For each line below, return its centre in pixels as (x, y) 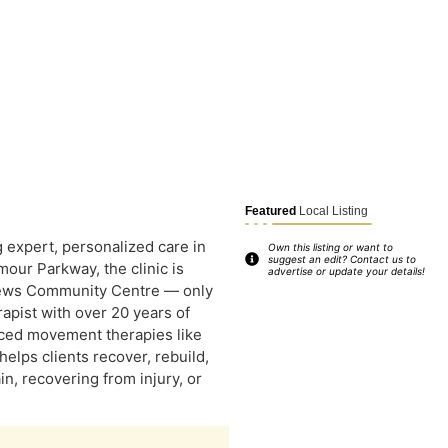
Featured (271, 211)
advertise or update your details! (346, 271)
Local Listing (332, 211)
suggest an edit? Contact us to (341, 259)
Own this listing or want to (330, 247)
